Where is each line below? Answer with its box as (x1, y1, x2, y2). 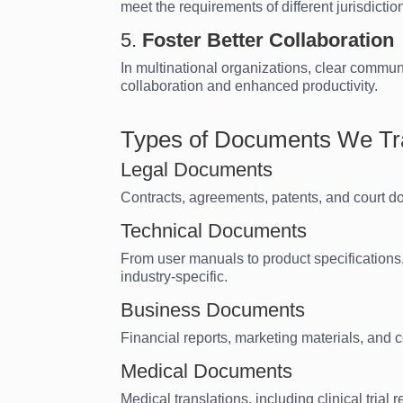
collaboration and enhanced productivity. (121, 77, 379, 94)
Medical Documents (121, 359, 293, 382)
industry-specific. (121, 268, 228, 284)
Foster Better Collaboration (142, 28, 395, 51)
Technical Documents (121, 219, 308, 242)
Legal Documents (121, 157, 273, 181)
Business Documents (121, 298, 306, 321)
